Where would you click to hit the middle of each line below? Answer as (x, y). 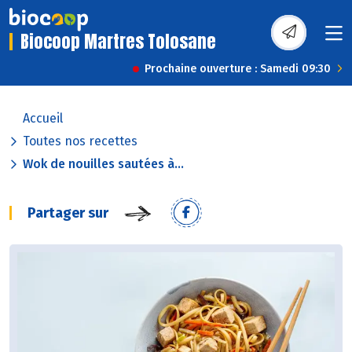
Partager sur (68, 213)
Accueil (43, 119)
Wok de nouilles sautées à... (103, 164)
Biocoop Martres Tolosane (118, 42)
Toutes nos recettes (80, 141)
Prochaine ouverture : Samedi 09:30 (238, 69)
